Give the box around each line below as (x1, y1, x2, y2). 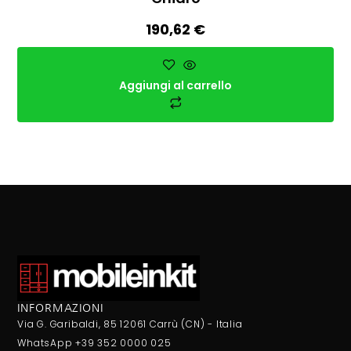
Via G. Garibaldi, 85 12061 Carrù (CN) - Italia (17, 317, 243, 331)
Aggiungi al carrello (119, 78, 232, 94)
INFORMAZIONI (17, 302, 103, 314)
